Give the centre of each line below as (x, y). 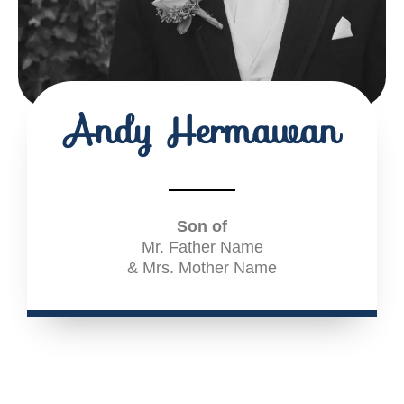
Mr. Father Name (202, 247)
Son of (202, 226)
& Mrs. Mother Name (202, 267)
